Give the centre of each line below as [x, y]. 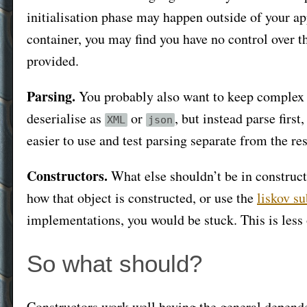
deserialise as [66, 118]
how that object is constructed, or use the [142, 198]
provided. [53, 61]
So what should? [114, 263]
